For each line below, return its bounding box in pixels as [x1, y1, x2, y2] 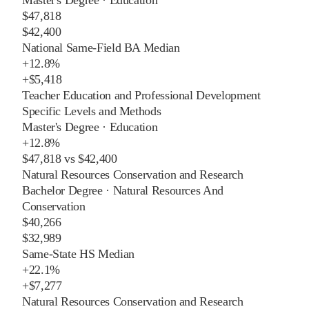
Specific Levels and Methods [22, 103, 161, 118]
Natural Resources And [112, 183, 223, 197]
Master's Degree [22, 119, 99, 134]
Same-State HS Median [22, 246, 134, 261]
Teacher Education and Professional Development [22, 88, 261, 102]
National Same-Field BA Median [22, 40, 180, 54]
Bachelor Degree [22, 183, 103, 197]
